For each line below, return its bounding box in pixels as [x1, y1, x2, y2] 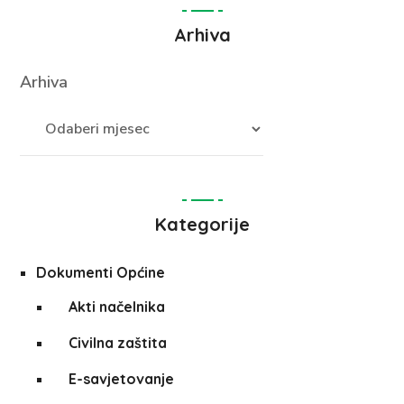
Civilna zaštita [68, 334, 167, 353]
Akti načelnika [68, 298, 165, 317]
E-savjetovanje [68, 370, 174, 389]
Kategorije [154, 213, 250, 236]
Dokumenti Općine [36, 263, 165, 282]
